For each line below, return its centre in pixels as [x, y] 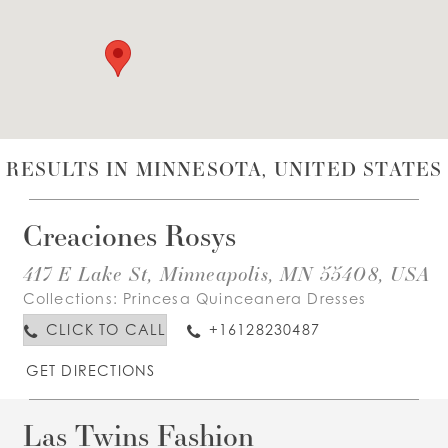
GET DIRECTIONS [90, 370]
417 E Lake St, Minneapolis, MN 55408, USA [226, 272]
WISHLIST [108, 55]
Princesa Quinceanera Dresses [245, 298]
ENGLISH [114, 115]
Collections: [73, 298]
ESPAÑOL [221, 116]
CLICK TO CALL [106, 330]
